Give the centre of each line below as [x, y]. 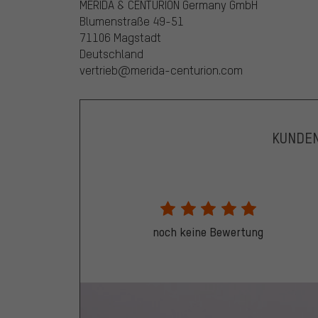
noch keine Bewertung [208, 232]
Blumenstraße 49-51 [132, 21]
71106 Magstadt [120, 38]
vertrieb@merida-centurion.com [161, 70]
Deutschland [111, 54]
